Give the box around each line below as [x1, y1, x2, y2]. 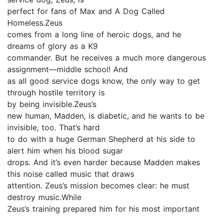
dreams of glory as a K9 [7, 41, 98, 51]
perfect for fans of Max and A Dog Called [7, 6, 165, 16]
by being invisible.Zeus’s [7, 99, 96, 109]
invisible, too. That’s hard [7, 123, 100, 133]
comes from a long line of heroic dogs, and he [7, 30, 181, 40]
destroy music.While [7, 192, 81, 202]
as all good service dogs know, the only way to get [7, 76, 200, 86]
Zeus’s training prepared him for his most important [7, 204, 200, 214]
